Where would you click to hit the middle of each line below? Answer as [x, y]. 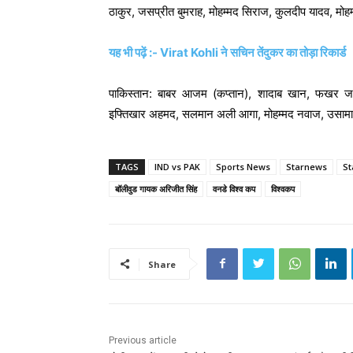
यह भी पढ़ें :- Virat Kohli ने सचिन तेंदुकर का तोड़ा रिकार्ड [227, 52]
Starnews [307, 166]
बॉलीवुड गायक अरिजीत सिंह [156, 188]
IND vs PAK [177, 166]
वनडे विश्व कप [234, 188]
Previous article [143, 340]
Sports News [243, 166]
